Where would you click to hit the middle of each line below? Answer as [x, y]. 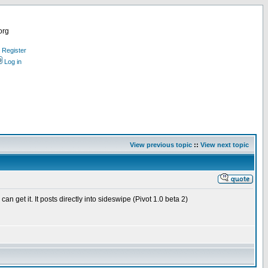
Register [14, 50]
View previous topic [161, 145]
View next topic [225, 145]
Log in [13, 62]
